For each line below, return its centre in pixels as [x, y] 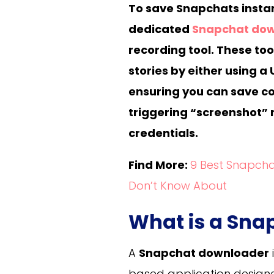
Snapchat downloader [204, 253]
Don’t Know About [178, 185]
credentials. [164, 133]
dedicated [161, 29]
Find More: [160, 165]
